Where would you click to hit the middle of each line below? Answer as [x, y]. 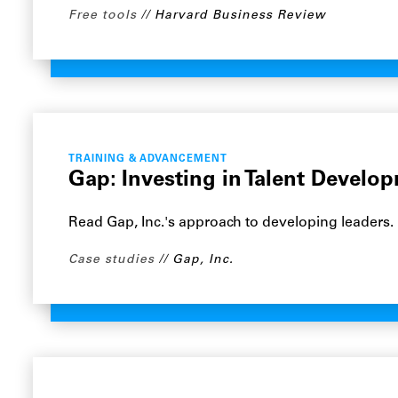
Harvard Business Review [241, 16]
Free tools [103, 16]
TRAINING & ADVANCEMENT [148, 159]
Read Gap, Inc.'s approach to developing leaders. [231, 223]
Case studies [112, 260]
